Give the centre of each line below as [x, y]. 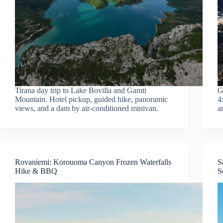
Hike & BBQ [36, 171]
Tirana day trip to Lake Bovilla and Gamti [81, 90]
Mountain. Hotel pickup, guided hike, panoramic [91, 99]
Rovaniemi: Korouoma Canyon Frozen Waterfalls [93, 162]
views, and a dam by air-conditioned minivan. [87, 108]
